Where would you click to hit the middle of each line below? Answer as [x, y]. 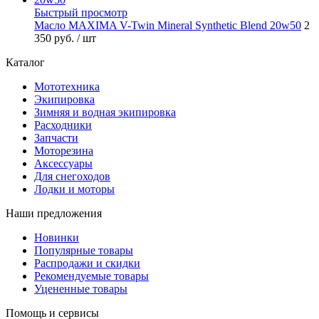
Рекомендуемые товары [91, 276]
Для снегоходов [72, 176]
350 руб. [56, 38]
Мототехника [67, 86]
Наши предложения [54, 213]
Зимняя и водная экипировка [105, 112]
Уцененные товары [81, 288]
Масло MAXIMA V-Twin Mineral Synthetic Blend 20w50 [168, 25]
